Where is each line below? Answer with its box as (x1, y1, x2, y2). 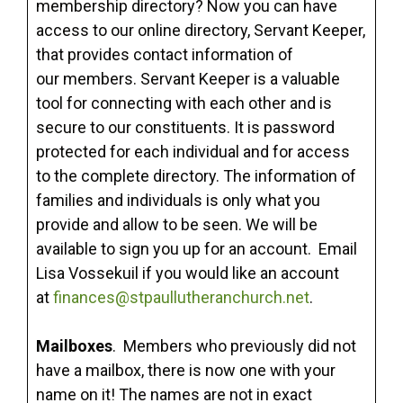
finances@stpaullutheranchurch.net (53, 288, 309, 308)
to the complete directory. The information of (36, 166, 356, 186)
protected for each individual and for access (36, 142, 350, 162)
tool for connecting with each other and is (36, 94, 332, 113)
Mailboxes (36, 336, 112, 356)
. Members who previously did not (112, 336, 356, 356)
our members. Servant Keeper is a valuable (36, 69, 340, 89)
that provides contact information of (36, 45, 293, 65)
